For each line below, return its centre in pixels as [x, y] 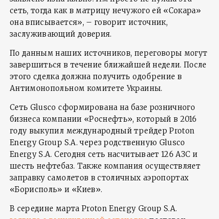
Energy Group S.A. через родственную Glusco [98, 142]
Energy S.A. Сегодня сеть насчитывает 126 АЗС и [104, 154]
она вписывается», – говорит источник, [89, 22]
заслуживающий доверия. [61, 34]
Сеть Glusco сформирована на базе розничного [103, 107]
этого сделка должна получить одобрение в [96, 77]
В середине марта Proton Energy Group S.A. [94, 208]
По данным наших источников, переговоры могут [109, 53]
